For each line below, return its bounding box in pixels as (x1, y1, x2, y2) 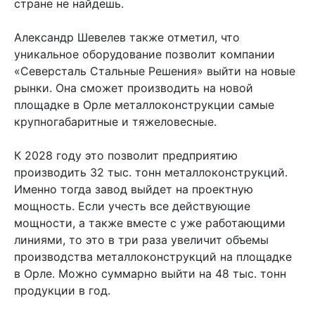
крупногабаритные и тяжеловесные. (14, 114, 217, 129)
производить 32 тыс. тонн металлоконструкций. (14, 165, 288, 179)
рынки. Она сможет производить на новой (14, 80, 253, 95)
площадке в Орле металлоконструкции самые (14, 97, 274, 112)
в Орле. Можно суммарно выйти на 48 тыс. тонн (14, 266, 286, 281)
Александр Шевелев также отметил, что (14, 30, 240, 44)
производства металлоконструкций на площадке (14, 249, 292, 264)
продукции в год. (14, 283, 110, 297)
